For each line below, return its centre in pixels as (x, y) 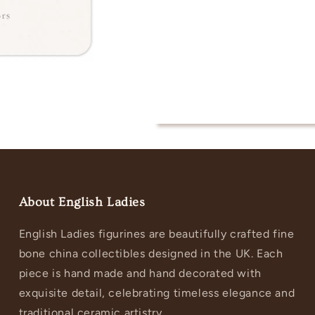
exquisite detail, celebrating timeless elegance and (157, 293)
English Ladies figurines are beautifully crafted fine (156, 234)
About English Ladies (82, 202)
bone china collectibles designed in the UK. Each (151, 253)
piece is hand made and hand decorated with (140, 273)
